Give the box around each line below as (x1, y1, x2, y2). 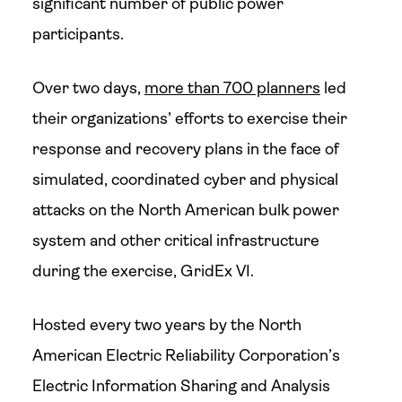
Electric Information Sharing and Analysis (31, 377, 330, 395)
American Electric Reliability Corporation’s (31, 346, 340, 364)
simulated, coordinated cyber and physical (31, 170, 338, 188)
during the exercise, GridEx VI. (31, 262, 254, 280)
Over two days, (31, 79, 144, 97)
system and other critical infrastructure (31, 232, 319, 249)
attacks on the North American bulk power (31, 201, 339, 219)
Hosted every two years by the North (31, 316, 301, 334)
